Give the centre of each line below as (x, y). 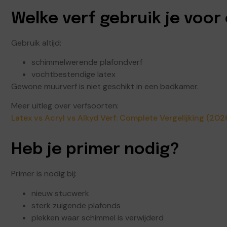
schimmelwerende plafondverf (87, 62)
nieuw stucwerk (60, 193)
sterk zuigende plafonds (76, 205)
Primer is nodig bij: (44, 174)
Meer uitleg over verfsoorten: (65, 106)
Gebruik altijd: (36, 43)
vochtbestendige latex (73, 74)
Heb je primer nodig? (95, 150)
